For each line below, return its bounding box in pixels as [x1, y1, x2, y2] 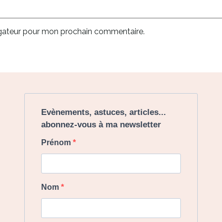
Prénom [41, 138, 73, 147]
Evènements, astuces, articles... [41, 108, 166, 117]
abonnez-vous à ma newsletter [41, 120, 161, 130]
